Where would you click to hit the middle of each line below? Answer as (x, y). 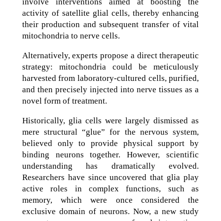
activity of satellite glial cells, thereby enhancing (110, 13)
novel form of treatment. (64, 101)
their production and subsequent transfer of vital (110, 24)
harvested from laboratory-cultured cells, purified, (110, 78)
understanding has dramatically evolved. (110, 166)
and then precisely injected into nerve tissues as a (110, 90)
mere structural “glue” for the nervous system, (110, 132)
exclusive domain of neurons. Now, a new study (110, 211)
